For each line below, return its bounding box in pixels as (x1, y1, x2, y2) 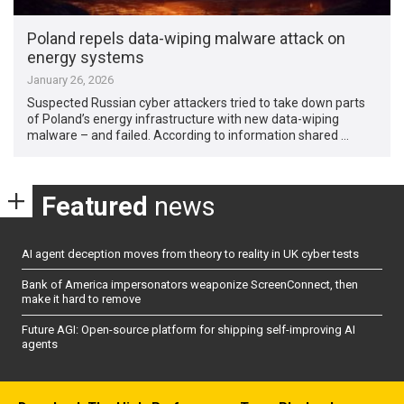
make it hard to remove (22, 291, 141, 306)
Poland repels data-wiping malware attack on (27, 28, 346, 48)
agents (22, 337, 58, 352)
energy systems (27, 47, 145, 67)
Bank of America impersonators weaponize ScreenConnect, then (22, 277, 358, 291)
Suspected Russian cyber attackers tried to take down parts (27, 95, 366, 110)
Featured (41, 191, 148, 222)
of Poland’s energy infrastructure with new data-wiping (27, 111, 340, 126)
